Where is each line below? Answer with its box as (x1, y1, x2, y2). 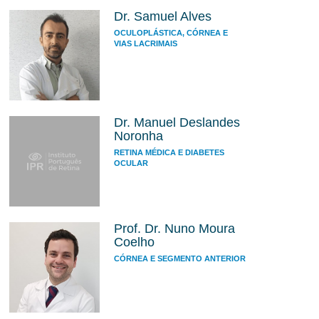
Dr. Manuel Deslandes (113, 115, 240, 130)
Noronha (113, 128, 163, 143)
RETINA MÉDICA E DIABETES (113, 147, 224, 157)
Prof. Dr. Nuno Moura (113, 221, 235, 236)
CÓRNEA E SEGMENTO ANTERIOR (113, 254, 246, 263)
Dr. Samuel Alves (113, 9, 211, 23)
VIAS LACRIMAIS (113, 38, 177, 48)
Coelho (113, 235, 155, 250)
